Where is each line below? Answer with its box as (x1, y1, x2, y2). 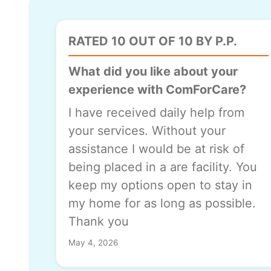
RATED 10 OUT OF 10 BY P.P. (68, 34, 237, 49)
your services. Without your (68, 123, 226, 139)
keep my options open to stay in (68, 178, 252, 193)
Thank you (68, 214, 129, 229)
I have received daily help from (68, 105, 244, 120)
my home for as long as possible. (68, 196, 256, 211)
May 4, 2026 (68, 238, 118, 248)
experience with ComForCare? (68, 82, 246, 97)
